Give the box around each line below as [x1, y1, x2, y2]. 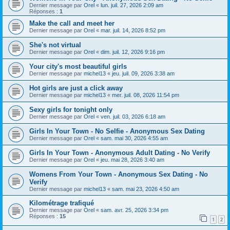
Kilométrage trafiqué [29, 199, 94, 207]
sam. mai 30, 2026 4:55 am [101, 135, 168, 141]
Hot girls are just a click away [29, 84, 123, 92]
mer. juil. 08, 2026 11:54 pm [112, 92, 179, 98]
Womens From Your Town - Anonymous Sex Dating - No [29, 170, 208, 178]
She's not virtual [29, 41, 81, 49]
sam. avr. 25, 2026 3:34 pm [101, 207, 168, 213]
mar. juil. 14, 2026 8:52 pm [101, 27, 165, 33]
